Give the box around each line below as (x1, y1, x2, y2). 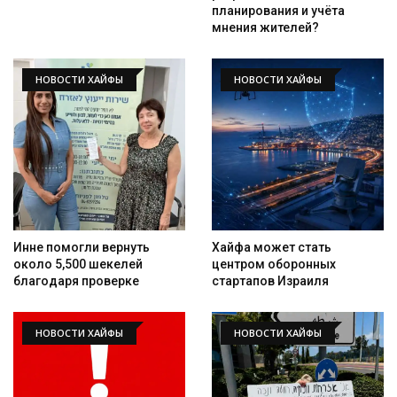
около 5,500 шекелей (13, 257, 143, 272)
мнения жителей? (212, 20, 319, 35)
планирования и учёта (212, 4, 345, 19)
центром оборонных (212, 257, 336, 272)
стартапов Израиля (212, 274, 329, 289)
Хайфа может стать (212, 240, 331, 255)
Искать (323, 287, 381, 308)
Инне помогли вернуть (13, 240, 150, 255)
